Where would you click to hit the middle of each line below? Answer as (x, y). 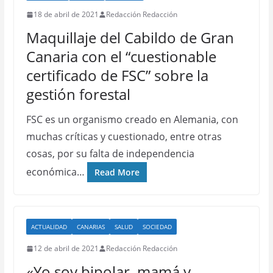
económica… (55, 172)
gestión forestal (78, 94)
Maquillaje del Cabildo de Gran (130, 37)
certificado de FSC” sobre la (117, 75)
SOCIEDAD (157, 227)
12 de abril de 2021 (66, 248)
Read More (117, 172)
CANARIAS (90, 227)
